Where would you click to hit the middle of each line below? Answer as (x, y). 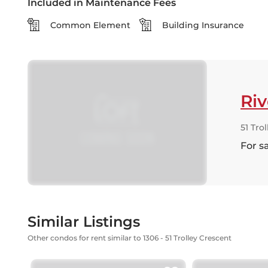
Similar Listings (84, 222)
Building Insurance (203, 25)
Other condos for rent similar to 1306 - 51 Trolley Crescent (130, 238)
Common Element (90, 25)
